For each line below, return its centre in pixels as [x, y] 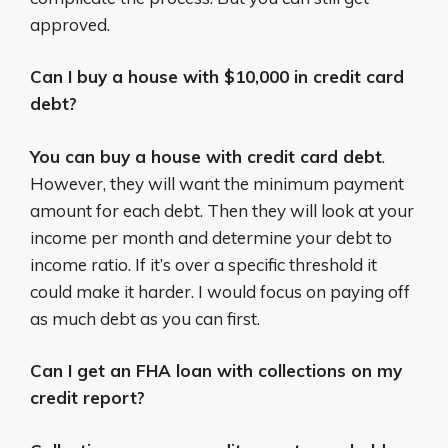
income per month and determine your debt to [211, 237]
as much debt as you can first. [145, 318]
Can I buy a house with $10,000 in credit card [217, 77]
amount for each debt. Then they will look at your [222, 210]
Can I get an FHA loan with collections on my [216, 371]
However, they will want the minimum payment [217, 183]
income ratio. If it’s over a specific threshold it [203, 264]
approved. [70, 24]
